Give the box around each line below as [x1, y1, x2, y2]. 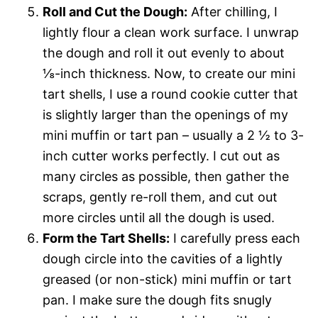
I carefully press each [170, 230, 300, 246]
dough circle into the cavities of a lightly [43, 251, 283, 266]
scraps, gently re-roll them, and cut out [43, 189, 278, 204]
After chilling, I [187, 4, 278, 19]
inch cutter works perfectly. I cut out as [43, 148, 280, 163]
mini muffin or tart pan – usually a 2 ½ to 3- [43, 127, 304, 143]
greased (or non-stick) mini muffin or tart [43, 271, 292, 287]
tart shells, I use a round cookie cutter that [43, 86, 298, 102]
